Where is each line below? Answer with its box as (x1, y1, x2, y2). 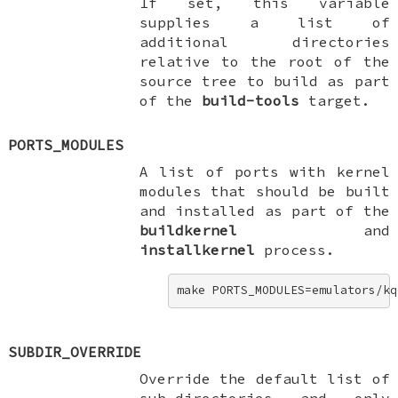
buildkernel (139, 220, 238, 239)
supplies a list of (139, 12, 390, 31)
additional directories (139, 32, 390, 51)
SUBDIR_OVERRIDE (8, 342, 142, 361)
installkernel (139, 240, 256, 259)
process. (255, 240, 336, 259)
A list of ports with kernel (139, 162, 390, 180)
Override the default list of (139, 369, 390, 387)
